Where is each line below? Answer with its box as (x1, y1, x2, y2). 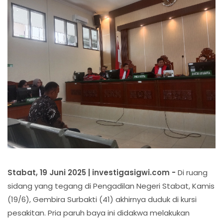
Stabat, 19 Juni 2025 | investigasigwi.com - (7, 167, 178, 178)
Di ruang (178, 167, 208, 178)
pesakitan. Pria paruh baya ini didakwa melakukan (7, 208, 190, 219)
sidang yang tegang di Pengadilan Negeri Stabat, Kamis (7, 181, 215, 192)
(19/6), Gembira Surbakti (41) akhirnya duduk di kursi (7, 194, 197, 205)
